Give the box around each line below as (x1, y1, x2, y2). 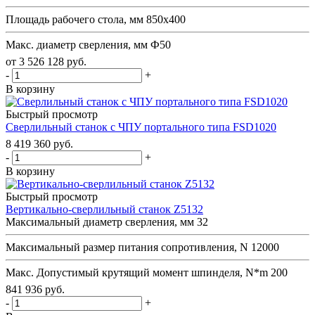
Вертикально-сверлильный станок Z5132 (6, 202, 203, 215)
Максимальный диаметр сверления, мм (6, 215, 194, 228)
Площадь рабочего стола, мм (6, 13, 143, 25)
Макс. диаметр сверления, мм (6, 38, 148, 51)
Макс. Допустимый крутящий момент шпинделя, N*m (6, 266, 268, 278)
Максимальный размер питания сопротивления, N (6, 240, 248, 253)
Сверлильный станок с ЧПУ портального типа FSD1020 (6, 120, 276, 133)
